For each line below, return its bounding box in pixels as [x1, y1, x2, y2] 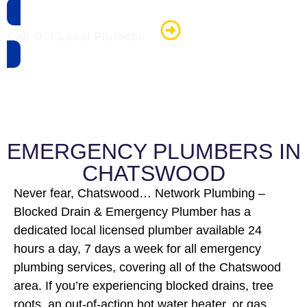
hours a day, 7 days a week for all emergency [14, 241, 261, 256]
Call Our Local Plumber [7, 29, 143, 43]
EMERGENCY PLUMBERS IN [6, 138, 301, 164]
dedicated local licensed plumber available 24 [14, 223, 262, 237]
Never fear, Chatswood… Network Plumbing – [14, 186, 265, 200]
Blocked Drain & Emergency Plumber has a [14, 204, 251, 219]
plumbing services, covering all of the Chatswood [14, 260, 281, 274]
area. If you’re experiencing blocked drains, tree [14, 278, 273, 293]
